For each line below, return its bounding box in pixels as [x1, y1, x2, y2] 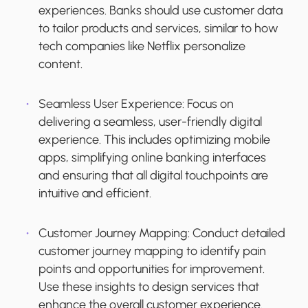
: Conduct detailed [188, 225, 285, 241]
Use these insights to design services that [38, 279, 259, 295]
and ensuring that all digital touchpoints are [38, 168, 268, 184]
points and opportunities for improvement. [38, 261, 265, 277]
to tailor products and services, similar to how [38, 21, 278, 36]
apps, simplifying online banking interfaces [38, 150, 266, 166]
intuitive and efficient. [38, 186, 151, 201]
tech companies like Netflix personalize [38, 38, 245, 54]
